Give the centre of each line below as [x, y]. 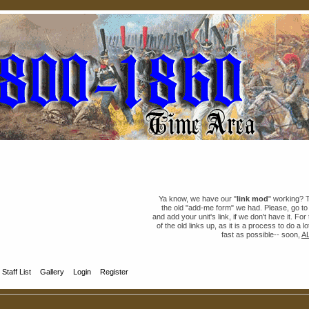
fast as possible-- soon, [261, 235]
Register [114, 271]
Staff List [17, 271]
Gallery [52, 271]
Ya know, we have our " [198, 199]
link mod [252, 199]
